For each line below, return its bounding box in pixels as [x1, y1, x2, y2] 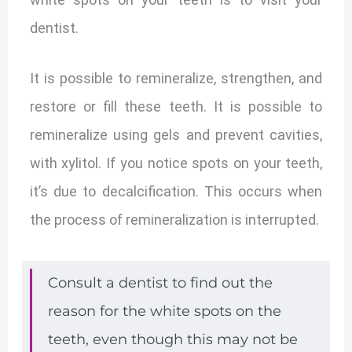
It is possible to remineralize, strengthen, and [29, 70, 323, 87]
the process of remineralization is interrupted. [29, 211, 319, 229]
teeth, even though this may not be [47, 331, 298, 349]
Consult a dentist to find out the [47, 274, 273, 292]
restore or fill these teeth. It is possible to [29, 98, 323, 115]
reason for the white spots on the [47, 302, 281, 321]
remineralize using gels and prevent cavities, [29, 126, 323, 144]
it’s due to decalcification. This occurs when [29, 183, 323, 200]
